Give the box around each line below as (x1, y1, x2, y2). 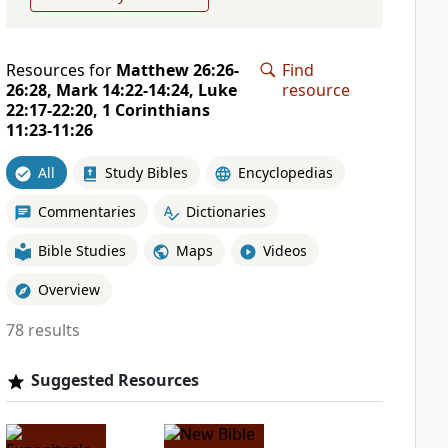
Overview (37, 279, 100, 299)
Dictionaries (185, 201, 266, 221)
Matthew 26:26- (115, 59, 239, 81)
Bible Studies (37, 240, 126, 260)
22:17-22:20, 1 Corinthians (5, 99, 210, 121)
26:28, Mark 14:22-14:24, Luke (5, 79, 237, 101)
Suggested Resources (30, 369, 199, 391)
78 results (5, 319, 80, 341)
